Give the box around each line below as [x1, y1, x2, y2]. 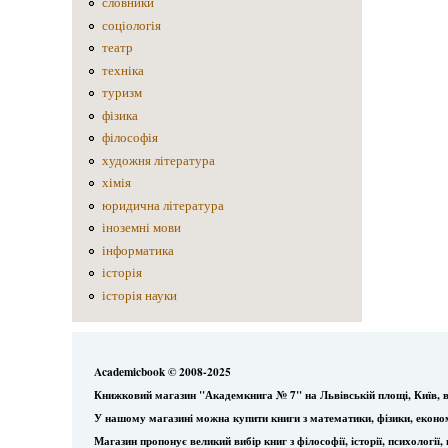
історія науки [101, 286, 177, 304]
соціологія [101, 16, 161, 34]
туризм [101, 84, 142, 102]
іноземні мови [101, 219, 181, 237]
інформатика [101, 241, 174, 259]
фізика [101, 106, 138, 124]
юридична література [101, 196, 224, 214]
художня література [101, 151, 215, 169]
